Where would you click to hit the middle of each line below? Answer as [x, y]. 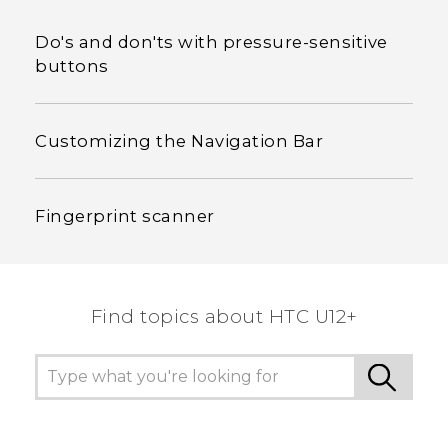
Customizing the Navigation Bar [179, 140]
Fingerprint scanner [125, 215]
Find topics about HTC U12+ [224, 316]
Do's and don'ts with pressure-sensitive [211, 41]
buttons [72, 65]
